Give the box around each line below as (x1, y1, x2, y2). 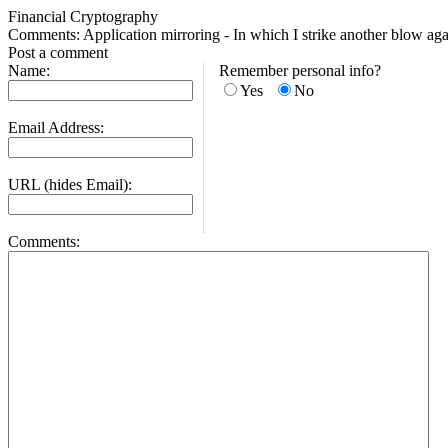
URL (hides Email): (8, 176, 132, 193)
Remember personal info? (219, 62, 381, 79)
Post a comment (8, 44, 108, 61)
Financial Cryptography (8, 8, 158, 25)
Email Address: (8, 119, 104, 136)
